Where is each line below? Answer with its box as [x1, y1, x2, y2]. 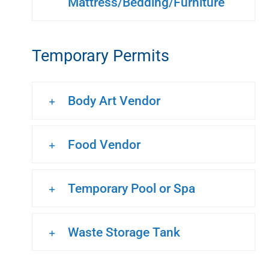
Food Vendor [68, 137, 141, 153]
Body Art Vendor [68, 93, 160, 109]
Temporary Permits [32, 46, 169, 65]
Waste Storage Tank [68, 225, 180, 240]
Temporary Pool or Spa [68, 181, 195, 196]
